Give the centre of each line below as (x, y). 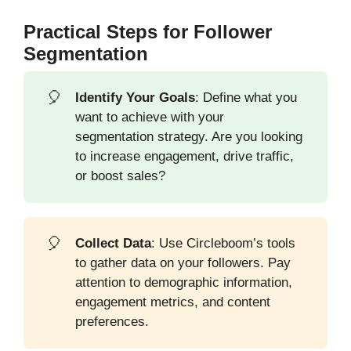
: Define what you (246, 98)
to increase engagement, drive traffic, (185, 157)
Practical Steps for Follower (148, 31)
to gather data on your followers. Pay (183, 263)
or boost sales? (121, 176)
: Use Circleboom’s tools (224, 244)
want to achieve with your (150, 118)
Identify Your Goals (136, 98)
